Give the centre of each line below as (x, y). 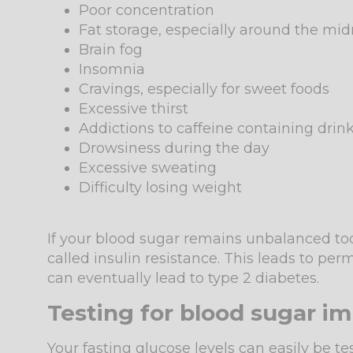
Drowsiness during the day (174, 149)
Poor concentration (147, 11)
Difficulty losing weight (160, 188)
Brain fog (111, 50)
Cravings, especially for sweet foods (204, 89)
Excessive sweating (148, 168)
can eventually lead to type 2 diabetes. (183, 279)
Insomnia (112, 70)
